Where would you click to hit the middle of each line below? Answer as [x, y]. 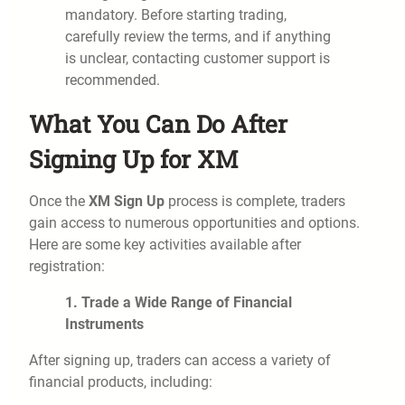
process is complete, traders [255, 202]
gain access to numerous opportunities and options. [194, 223]
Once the [59, 202]
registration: [67, 267]
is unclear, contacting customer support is [198, 59]
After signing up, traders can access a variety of [180, 361]
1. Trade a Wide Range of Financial [179, 303]
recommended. [113, 80]
